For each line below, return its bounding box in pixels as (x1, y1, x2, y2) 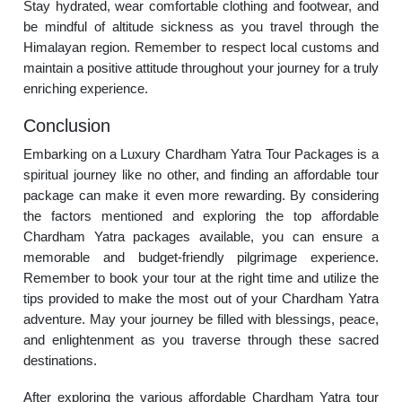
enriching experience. (23, 81, 149, 96)
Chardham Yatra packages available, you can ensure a (23, 229, 379, 244)
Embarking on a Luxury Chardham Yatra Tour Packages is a (23, 146, 379, 162)
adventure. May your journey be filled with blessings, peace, (23, 311, 379, 327)
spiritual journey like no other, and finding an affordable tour (23, 167, 379, 182)
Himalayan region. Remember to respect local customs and (23, 39, 379, 55)
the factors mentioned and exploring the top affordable (23, 208, 379, 223)
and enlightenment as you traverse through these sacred (23, 332, 379, 347)
